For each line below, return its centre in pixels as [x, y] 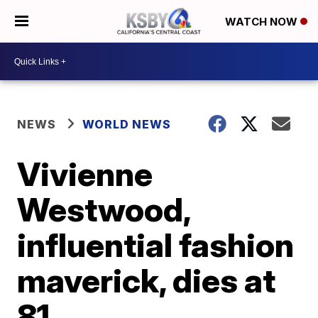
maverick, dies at [147, 280]
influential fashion [156, 245]
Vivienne [85, 174]
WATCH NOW [263, 22]
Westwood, [104, 209]
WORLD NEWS [127, 124]
